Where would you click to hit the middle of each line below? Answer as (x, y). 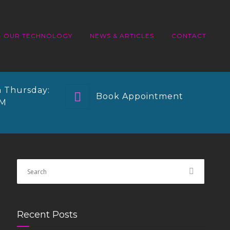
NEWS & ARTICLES (122, 36)
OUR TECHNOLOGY (38, 36)
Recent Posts (47, 215)
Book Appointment (140, 96)
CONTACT (189, 36)
